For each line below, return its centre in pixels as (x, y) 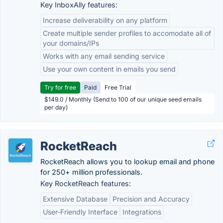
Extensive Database (75, 199)
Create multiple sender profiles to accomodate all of (127, 33)
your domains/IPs (71, 43)
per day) (56, 107)
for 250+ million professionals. (91, 172)
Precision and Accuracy (151, 199)
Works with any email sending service (104, 56)
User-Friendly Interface (80, 212)
